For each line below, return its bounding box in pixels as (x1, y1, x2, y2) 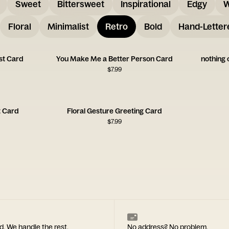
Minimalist (48, 21, 89, 32)
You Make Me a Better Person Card (56, 54, 173, 63)
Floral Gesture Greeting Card (66, 106, 162, 116)
